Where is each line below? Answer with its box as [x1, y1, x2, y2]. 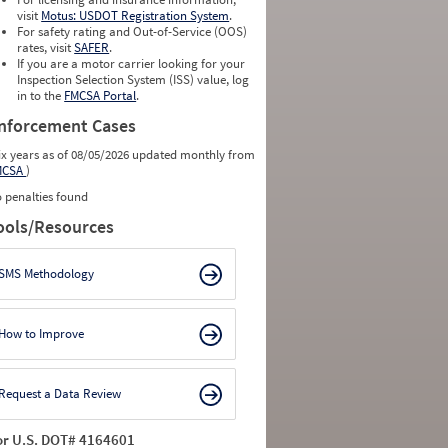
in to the [17, 87, 65, 104]
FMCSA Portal [64, 87, 137, 104]
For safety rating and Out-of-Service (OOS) [17, 23, 248, 40]
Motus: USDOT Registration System [41, 7, 230, 24]
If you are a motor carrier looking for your [17, 55, 246, 72]
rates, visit [17, 39, 75, 56]
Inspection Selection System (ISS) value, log [17, 71, 250, 88]
